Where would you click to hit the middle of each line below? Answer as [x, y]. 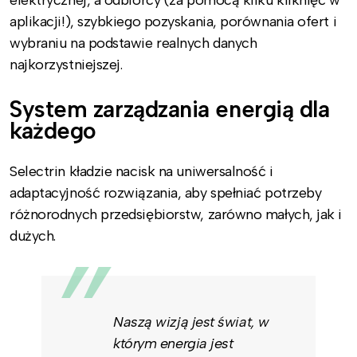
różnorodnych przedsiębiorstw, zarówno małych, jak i [176, 214]
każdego [53, 130]
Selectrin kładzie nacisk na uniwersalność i [141, 171]
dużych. [33, 235]
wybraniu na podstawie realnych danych [133, 43]
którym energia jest [173, 343]
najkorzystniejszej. [66, 65]
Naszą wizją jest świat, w [191, 322]
